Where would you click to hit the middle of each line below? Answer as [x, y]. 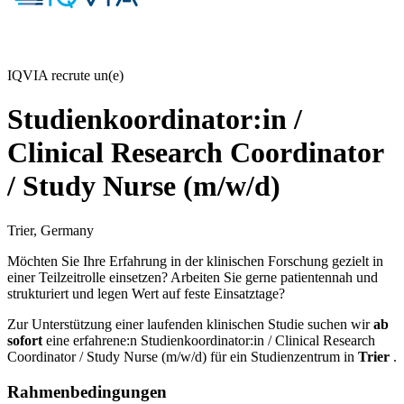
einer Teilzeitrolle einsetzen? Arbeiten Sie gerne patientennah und [193, 277]
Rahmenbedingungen [87, 391]
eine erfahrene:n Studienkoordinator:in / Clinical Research [211, 340]
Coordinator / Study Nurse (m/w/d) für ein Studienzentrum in [183, 356]
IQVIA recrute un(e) [65, 75]
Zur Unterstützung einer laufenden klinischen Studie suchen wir [190, 324]
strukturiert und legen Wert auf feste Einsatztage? [146, 293]
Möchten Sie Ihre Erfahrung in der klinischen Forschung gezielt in [195, 261]
